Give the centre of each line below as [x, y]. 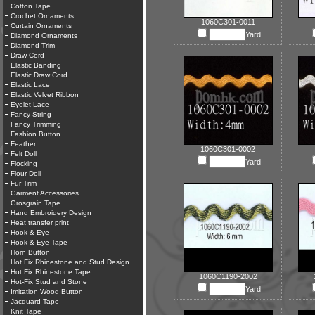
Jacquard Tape [35, 301]
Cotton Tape [31, 6]
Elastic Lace [30, 85]
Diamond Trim [33, 45]
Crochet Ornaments [42, 16]
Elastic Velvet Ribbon [45, 95]
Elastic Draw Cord [39, 75]
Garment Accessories [45, 193]
